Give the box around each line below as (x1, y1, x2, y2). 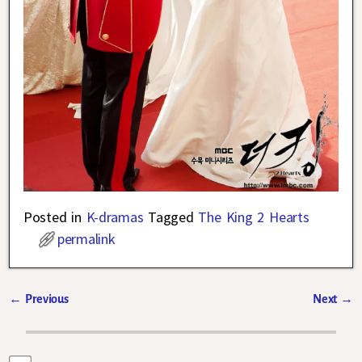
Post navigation (9, 307, 128, 327)
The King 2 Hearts (198, 208, 309, 227)
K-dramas (86, 208, 144, 227)
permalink (57, 229, 116, 249)
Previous (21, 293, 69, 306)
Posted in (23, 208, 82, 227)
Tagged (148, 208, 194, 227)
